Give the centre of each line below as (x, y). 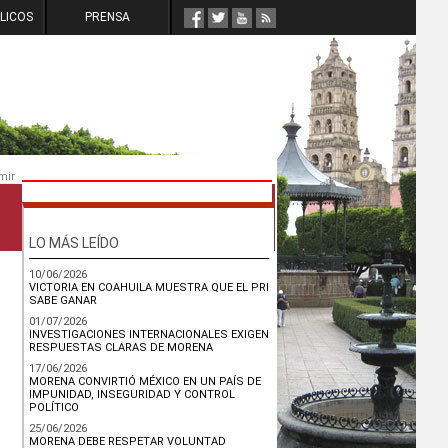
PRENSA (107, 17)
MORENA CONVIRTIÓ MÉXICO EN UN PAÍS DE (145, 381)
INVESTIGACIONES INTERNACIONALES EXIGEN (149, 334)
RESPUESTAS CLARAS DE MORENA (121, 347)
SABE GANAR (63, 300)
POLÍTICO (54, 407)
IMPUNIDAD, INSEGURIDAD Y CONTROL (132, 394)
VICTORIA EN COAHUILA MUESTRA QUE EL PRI (149, 287)
